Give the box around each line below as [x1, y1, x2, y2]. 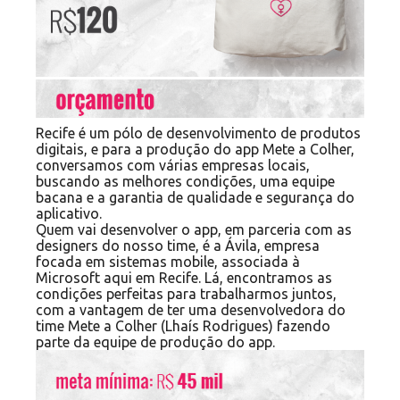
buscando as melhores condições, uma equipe [36, 172, 335, 189]
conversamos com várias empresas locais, [36, 156, 310, 173]
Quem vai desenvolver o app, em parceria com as [36, 221, 352, 237]
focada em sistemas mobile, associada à [36, 253, 300, 270]
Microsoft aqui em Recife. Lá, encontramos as [36, 269, 332, 286]
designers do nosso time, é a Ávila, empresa [36, 237, 320, 254]
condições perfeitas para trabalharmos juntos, [36, 285, 337, 302]
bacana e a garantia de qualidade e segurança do [36, 188, 354, 205]
